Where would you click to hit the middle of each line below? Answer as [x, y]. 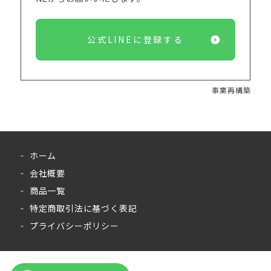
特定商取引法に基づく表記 [83, 208]
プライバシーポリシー [74, 225]
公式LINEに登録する [135, 40]
